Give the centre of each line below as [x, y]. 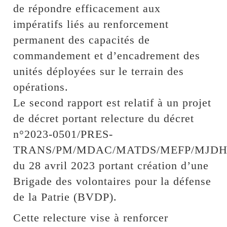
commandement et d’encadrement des [107, 55]
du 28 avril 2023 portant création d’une [111, 165]
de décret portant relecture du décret [104, 118]
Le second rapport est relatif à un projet [112, 102]
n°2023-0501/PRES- [63, 134]
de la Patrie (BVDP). [65, 197]
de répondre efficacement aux [87, 8]
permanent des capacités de [82, 40]
